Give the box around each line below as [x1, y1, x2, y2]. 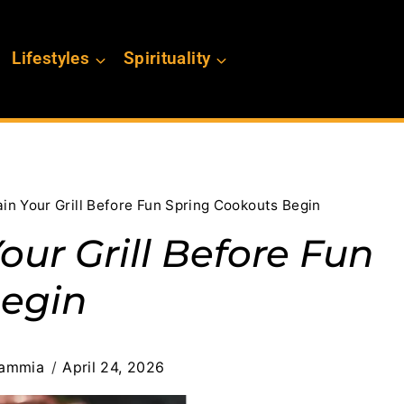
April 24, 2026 [62, 358, 165, 377]
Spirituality [123, 48, 211, 69]
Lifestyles [12, 48, 89, 69]
